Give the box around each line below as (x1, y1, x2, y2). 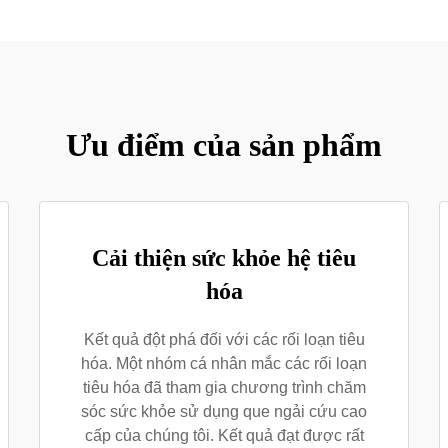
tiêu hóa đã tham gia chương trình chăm (82, 379, 366, 396)
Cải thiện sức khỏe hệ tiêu (92, 245, 356, 271)
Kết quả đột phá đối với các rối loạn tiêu (83, 331, 365, 348)
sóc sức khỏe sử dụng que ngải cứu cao (81, 403, 367, 420)
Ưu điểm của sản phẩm (66, 127, 382, 163)
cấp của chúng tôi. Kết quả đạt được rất (84, 427, 364, 444)
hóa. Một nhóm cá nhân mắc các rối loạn (81, 355, 367, 372)
